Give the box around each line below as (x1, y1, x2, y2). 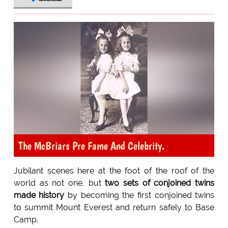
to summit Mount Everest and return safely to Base (13, 203, 215, 213)
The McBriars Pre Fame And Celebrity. (18, 139, 165, 153)
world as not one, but (13, 178, 105, 188)
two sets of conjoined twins (105, 178, 215, 188)
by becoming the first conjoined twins (64, 190, 215, 201)
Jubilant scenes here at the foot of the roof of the (13, 166, 215, 176)
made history (13, 190, 65, 201)
